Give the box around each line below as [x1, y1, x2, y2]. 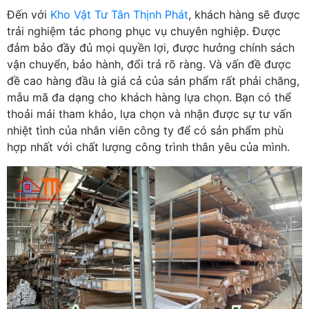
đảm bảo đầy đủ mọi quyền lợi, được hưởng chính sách [7, 40, 295, 54]
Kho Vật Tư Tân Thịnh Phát [50, 7, 188, 21]
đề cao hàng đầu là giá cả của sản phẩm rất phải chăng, [7, 73, 299, 88]
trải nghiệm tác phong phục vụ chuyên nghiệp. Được [7, 23, 281, 38]
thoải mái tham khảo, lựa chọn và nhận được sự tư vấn [7, 106, 292, 121]
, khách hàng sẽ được [188, 7, 300, 21]
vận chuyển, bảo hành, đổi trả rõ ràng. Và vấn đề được [7, 57, 291, 71]
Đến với [7, 7, 50, 21]
